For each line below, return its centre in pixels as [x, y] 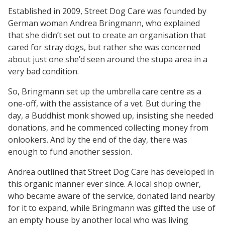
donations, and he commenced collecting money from [108, 127]
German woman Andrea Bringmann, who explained [104, 23]
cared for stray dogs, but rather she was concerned [104, 47]
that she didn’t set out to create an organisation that [107, 35]
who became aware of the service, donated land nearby [111, 196]
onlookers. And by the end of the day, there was [98, 139]
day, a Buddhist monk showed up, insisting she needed [111, 115]
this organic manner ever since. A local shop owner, [104, 184]
